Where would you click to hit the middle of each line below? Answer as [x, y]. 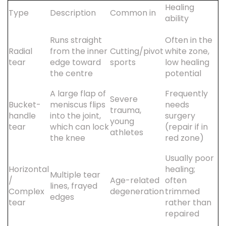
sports [123, 62]
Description [73, 13]
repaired [182, 214]
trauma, [126, 110]
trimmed [182, 191]
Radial [20, 51]
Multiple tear [75, 175]
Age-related [135, 180]
